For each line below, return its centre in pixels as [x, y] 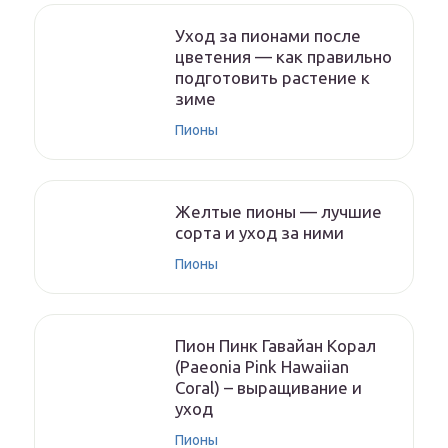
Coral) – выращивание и [268, 387]
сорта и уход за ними [259, 232]
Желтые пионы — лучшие [278, 211]
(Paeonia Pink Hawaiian [262, 366]
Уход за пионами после [268, 35]
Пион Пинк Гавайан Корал [275, 345]
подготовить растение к [272, 77]
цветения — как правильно [283, 56]
